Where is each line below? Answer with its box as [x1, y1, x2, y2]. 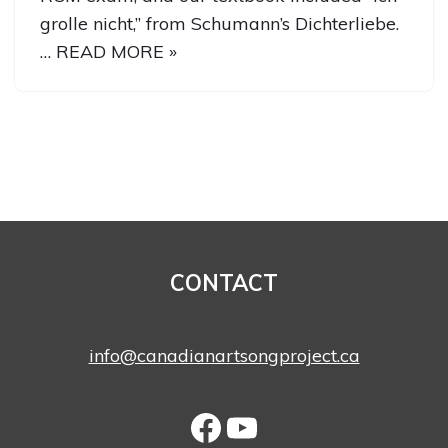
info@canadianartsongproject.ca [88, 344, 360, 368]
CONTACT [170, 269, 278, 298]
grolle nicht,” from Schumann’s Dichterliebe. [40, 12, 399, 36]
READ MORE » [56, 40, 177, 64]
